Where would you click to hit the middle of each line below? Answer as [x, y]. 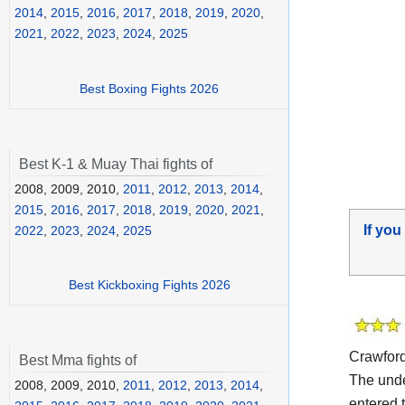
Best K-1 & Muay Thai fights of [116, 164]
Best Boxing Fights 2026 [149, 88]
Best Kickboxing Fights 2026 [149, 285]
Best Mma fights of [78, 361]
